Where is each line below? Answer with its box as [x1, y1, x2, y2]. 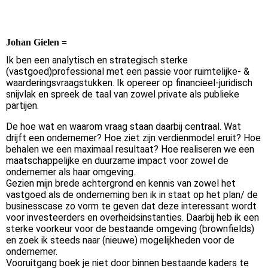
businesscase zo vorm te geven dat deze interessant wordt [6, 200, 257, 212]
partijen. [6, 100, 39, 112]
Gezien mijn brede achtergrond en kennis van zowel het [6, 178, 236, 190]
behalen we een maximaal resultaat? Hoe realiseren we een [6, 144, 254, 156]
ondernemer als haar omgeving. [6, 166, 135, 178]
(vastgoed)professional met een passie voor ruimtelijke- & [6, 66, 249, 78]
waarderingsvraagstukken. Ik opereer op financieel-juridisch [6, 77, 252, 89]
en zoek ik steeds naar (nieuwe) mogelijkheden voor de [6, 234, 234, 246]
